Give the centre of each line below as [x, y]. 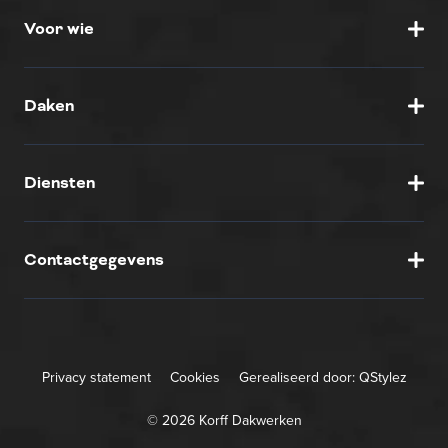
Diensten [59, 182]
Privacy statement [96, 376]
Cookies [194, 376]
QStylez [382, 376]
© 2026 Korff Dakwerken [224, 419]
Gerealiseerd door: [296, 376]
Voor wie [59, 28]
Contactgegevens [94, 259]
